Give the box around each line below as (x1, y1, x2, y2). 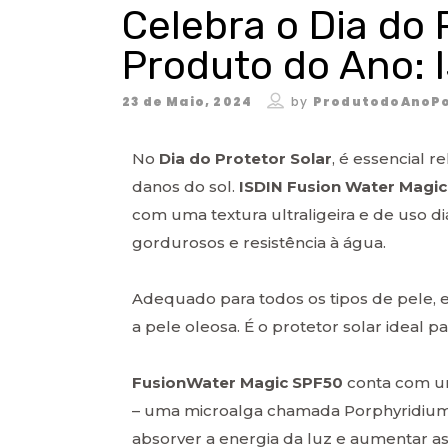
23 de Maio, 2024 (122, 92, 253, 110)
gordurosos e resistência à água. (132, 232, 386, 252)
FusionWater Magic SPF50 (132, 372, 343, 392)
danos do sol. (132, 176, 235, 196)
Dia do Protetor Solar (159, 148, 332, 168)
